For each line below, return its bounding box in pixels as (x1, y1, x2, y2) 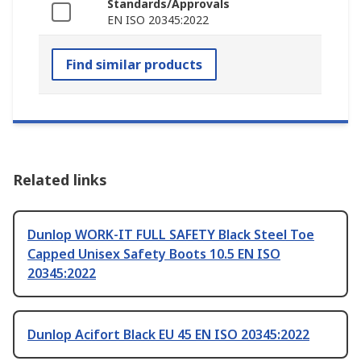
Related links (13, 170, 107, 190)
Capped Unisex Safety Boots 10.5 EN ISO (27, 245, 280, 263)
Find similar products (66, 56, 202, 74)
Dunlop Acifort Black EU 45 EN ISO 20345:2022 (27, 326, 309, 344)
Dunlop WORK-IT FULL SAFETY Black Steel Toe (27, 226, 314, 244)
